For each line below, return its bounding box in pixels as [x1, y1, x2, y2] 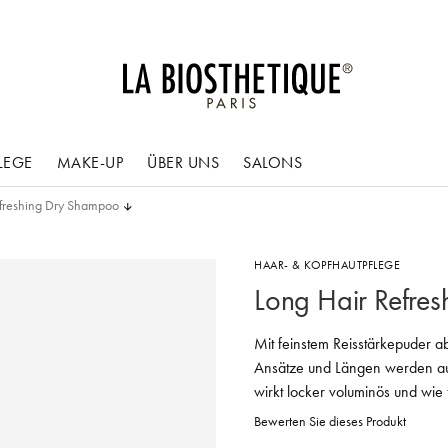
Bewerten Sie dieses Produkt [254, 413, 406, 430]
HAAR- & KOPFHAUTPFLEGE [254, 257, 400, 272]
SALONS [243, 152, 302, 172]
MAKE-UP [56, 152, 123, 172]
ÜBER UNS [147, 152, 219, 172]
